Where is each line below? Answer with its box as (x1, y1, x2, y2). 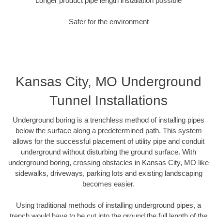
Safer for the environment (68, 17, 149, 26)
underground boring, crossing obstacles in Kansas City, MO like (8, 158, 209, 167)
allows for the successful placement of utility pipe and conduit (13, 137, 204, 145)
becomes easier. (82, 179, 135, 188)
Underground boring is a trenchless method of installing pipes (13, 115, 204, 124)
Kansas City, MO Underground (15, 74, 201, 89)
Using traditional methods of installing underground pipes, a (16, 201, 201, 210)
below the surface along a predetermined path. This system (15, 126, 202, 135)
